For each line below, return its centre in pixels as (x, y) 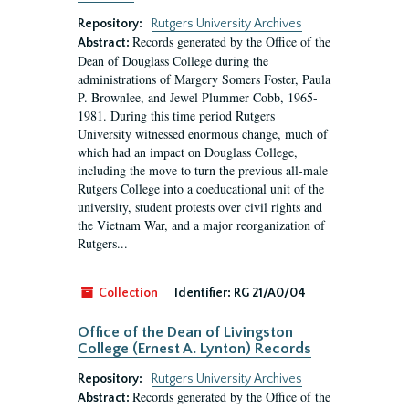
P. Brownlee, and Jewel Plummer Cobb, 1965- (198, 97)
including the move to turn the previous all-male (203, 170)
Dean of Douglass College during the (173, 61)
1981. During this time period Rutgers (176, 115)
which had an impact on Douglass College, (188, 152)
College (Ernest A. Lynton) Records (194, 349)
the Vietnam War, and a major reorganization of (201, 225)
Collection (127, 293)
